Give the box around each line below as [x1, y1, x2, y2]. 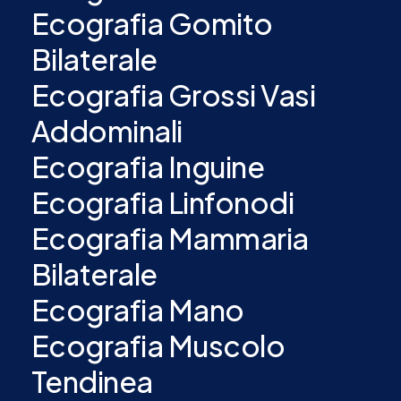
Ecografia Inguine [30, 149, 265, 184]
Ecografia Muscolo [30, 328, 286, 363]
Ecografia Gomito [30, 5, 273, 41]
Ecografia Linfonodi [30, 184, 294, 220]
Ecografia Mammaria [30, 220, 309, 256]
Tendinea [30, 363, 153, 399]
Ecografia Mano [30, 292, 244, 328]
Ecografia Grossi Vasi [30, 77, 316, 113]
